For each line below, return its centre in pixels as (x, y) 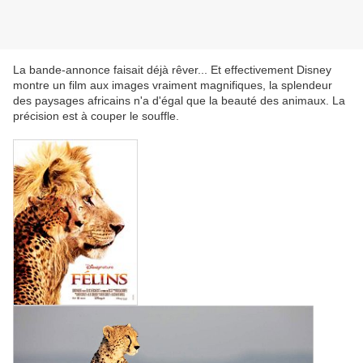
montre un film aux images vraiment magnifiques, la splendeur (173, 85)
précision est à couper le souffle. (96, 116)
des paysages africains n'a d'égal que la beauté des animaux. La (179, 101)
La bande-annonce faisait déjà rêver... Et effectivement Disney (172, 70)
